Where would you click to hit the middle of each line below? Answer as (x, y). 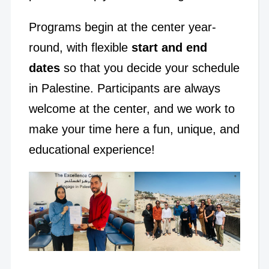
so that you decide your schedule (151, 68)
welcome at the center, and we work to (131, 108)
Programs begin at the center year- (122, 27)
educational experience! (92, 149)
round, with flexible (78, 47)
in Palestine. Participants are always (124, 88)
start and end (167, 47)
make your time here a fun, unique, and (134, 129)
